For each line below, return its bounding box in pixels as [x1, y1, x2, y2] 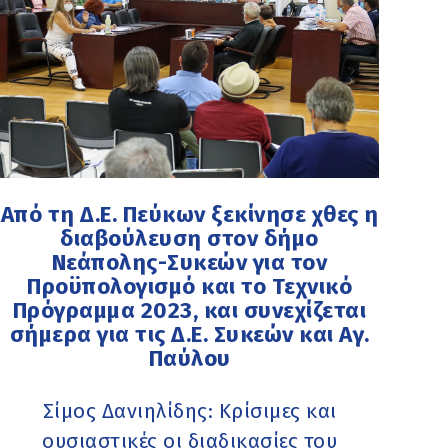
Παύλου [148, 345, 231, 373]
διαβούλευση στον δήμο [60, 225, 319, 253]
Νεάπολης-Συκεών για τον [51, 249, 328, 277]
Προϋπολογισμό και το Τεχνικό [27, 273, 353, 301]
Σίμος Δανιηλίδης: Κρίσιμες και [42, 399, 337, 424]
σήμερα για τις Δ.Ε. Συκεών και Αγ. [9, 321, 370, 349]
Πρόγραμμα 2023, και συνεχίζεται [12, 297, 367, 325]
